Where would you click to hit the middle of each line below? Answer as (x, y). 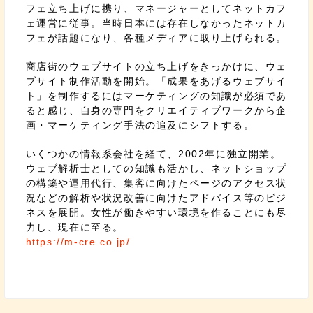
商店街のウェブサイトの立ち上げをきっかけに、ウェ (156, 66)
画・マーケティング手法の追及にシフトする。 (140, 125)
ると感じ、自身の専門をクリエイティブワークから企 (156, 110)
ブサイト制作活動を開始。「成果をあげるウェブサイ (156, 81)
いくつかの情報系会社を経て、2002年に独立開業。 (153, 154)
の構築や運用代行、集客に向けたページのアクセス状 (156, 183)
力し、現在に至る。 (75, 227)
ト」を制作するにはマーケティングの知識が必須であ (156, 96)
